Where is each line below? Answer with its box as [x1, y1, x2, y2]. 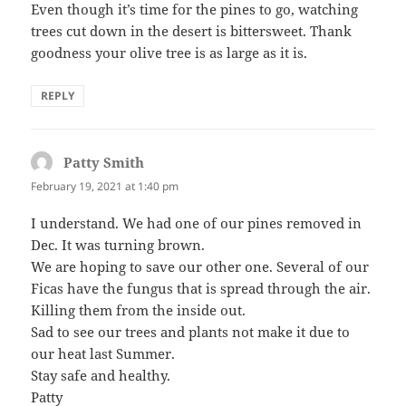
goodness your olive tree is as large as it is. [31, 43, 308, 62]
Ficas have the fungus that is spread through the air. [31, 278, 372, 297]
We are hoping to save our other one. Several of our [31, 256, 370, 275]
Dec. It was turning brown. [31, 235, 206, 254]
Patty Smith [63, 152, 145, 171]
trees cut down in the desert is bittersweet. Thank [31, 21, 353, 40]
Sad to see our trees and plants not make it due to [31, 322, 351, 341]
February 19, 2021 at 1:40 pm [31, 178, 179, 194]
